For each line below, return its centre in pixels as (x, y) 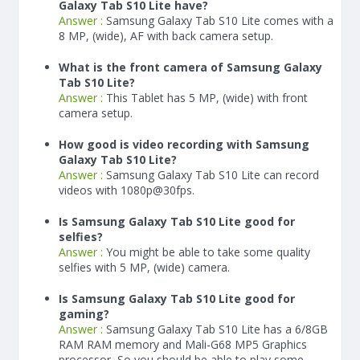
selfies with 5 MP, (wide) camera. (144, 267)
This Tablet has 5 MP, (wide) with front (207, 98)
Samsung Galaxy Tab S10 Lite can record (213, 175)
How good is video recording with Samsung (184, 144)
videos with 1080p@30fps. (127, 190)
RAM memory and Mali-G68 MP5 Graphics (195, 344)
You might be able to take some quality (208, 252)
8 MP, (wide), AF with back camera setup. (166, 36)
